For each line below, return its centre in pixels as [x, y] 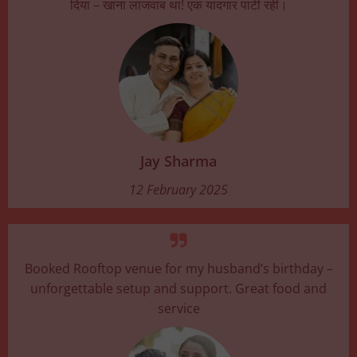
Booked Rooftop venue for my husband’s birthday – [178, 268]
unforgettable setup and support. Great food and [178, 288]
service [178, 308]
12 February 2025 [178, 189]
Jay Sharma [178, 161]
